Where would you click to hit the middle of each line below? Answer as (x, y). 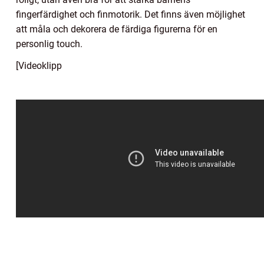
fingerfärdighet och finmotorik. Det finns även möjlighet (131, 14)
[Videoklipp (39, 65)
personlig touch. (49, 44)
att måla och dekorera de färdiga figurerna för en (117, 29)
